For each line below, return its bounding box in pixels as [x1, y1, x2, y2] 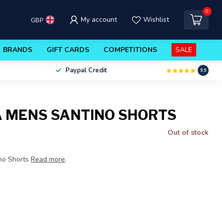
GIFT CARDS [47, 45, 89, 55]
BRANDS [3, 45, 32, 55]
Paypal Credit [65, 66, 107, 75]
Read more [31, 155, 65, 164]
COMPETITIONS [104, 45, 157, 55]
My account [80, 15, 117, 24]
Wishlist [143, 15, 169, 24]
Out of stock [167, 128, 209, 137]
